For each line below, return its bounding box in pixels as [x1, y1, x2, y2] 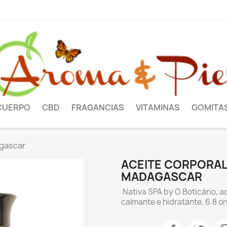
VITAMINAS [136, 102, 180, 113]
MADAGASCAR [121, 169, 202, 185]
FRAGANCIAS [71, 102, 124, 113]
